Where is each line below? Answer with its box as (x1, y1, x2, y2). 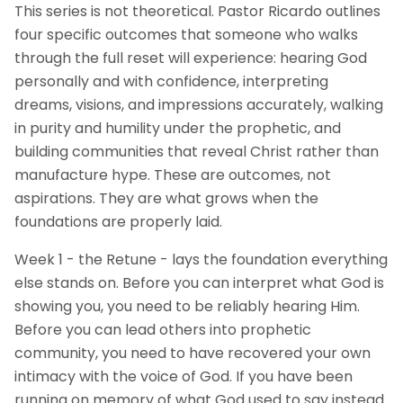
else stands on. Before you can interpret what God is (14, 273, 384, 293)
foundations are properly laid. (14, 211, 222, 232)
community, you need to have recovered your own (14, 343, 371, 363)
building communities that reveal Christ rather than (14, 141, 379, 162)
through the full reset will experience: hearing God (14, 48, 367, 68)
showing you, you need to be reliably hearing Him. (14, 296, 360, 317)
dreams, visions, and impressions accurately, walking (14, 94, 383, 115)
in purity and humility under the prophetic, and (14, 118, 341, 139)
